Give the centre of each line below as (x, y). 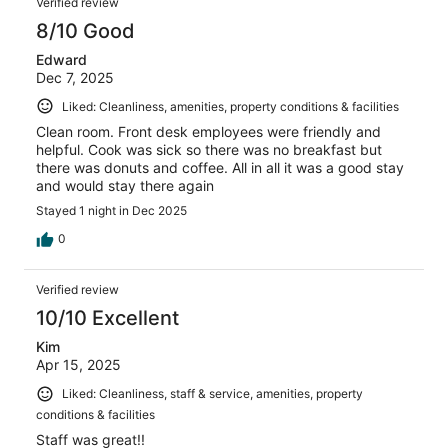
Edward (61, 59)
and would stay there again (125, 186)
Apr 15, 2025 (78, 365)
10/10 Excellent (107, 318)
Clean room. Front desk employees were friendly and (208, 132)
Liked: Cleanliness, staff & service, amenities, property (212, 394)
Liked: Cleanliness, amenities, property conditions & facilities (230, 106)
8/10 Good (85, 30)
